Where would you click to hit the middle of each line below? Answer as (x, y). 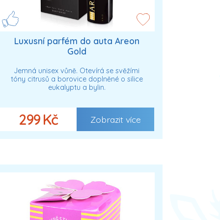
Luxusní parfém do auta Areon (77, 41)
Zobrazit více (115, 119)
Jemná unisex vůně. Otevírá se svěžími (77, 70)
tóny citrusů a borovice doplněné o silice (77, 79)
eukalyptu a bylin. (77, 87)
